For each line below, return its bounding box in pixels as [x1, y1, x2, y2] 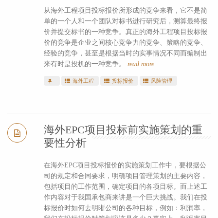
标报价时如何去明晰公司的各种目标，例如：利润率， [43, 204, 207, 212]
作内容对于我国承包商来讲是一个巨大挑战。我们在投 [43, 193, 207, 201]
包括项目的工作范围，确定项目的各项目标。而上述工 [43, 182, 207, 190]
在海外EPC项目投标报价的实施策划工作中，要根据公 [43, 161, 206, 169]
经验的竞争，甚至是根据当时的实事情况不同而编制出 [43, 49, 207, 57]
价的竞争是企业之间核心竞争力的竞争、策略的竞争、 [43, 38, 207, 46]
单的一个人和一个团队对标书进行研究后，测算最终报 [43, 17, 207, 25]
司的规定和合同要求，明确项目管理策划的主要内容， [43, 172, 207, 180]
